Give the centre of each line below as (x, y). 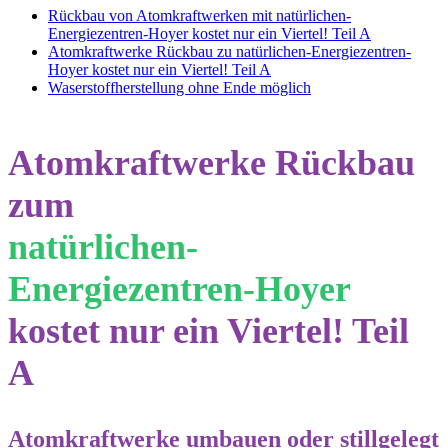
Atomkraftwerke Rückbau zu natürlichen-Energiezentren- (229, 51)
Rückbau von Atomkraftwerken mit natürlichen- (199, 15)
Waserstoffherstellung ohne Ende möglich (179, 87)
